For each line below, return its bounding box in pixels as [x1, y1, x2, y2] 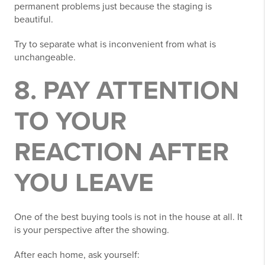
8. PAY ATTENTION [14, 75, 239, 106]
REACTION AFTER [14, 137, 229, 168]
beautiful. [14, 14, 53, 25]
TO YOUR [14, 106, 127, 137]
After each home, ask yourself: [14, 249, 140, 261]
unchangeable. [14, 51, 76, 63]
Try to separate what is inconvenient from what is [14, 38, 216, 50]
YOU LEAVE [14, 167, 154, 199]
